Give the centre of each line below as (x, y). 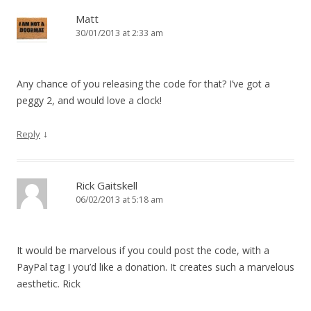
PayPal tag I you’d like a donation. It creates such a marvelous (155, 267)
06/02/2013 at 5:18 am (119, 200)
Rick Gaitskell (107, 186)
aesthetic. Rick (49, 284)
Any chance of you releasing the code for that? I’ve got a (143, 84)
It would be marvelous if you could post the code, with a (143, 251)
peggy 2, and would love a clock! (89, 101)
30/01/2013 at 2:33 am (119, 33)
